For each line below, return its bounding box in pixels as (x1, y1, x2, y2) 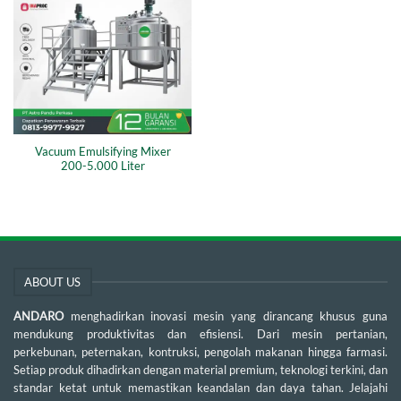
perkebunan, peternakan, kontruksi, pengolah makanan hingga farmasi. (13, 345, 388, 360)
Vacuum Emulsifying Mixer (34, 144, 171, 158)
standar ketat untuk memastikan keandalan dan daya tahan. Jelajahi (13, 380, 388, 396)
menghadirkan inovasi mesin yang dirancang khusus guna (70, 309, 388, 324)
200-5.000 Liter (60, 158, 145, 173)
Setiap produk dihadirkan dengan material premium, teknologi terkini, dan (13, 363, 388, 378)
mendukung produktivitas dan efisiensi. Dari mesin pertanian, (13, 327, 388, 342)
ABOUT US (24, 274, 81, 289)
